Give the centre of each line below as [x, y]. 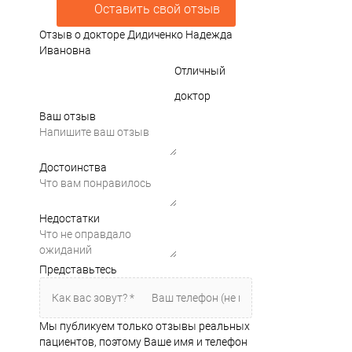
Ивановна [65, 50]
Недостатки [70, 218]
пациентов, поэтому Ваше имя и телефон [143, 342]
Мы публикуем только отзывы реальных [145, 326]
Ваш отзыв [68, 116]
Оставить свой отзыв [157, 9]
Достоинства [73, 167]
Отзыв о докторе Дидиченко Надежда [136, 35]
